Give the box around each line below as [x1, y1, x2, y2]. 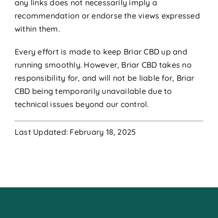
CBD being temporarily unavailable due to [14, 86, 172, 96]
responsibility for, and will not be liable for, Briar [14, 73, 195, 83]
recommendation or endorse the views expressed [14, 11, 200, 20]
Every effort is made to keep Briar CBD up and [14, 47, 187, 56]
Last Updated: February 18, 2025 [14, 127, 136, 137]
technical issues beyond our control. [14, 99, 149, 109]
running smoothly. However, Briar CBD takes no [14, 60, 192, 70]
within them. [14, 24, 60, 34]
